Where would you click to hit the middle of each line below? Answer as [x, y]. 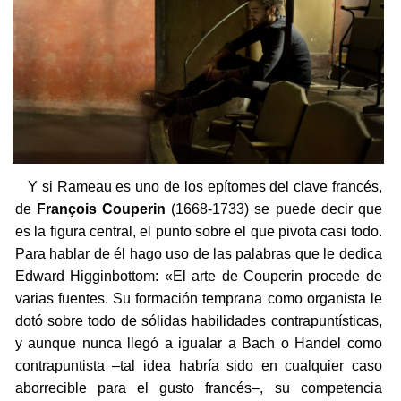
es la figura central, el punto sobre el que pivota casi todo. [198, 232]
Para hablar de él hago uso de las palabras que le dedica [198, 254]
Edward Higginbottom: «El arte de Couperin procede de [198, 277]
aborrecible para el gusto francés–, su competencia [198, 388]
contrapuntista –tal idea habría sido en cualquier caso [198, 366]
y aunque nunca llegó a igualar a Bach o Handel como [198, 344]
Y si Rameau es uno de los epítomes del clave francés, [198, 187]
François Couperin [101, 209]
